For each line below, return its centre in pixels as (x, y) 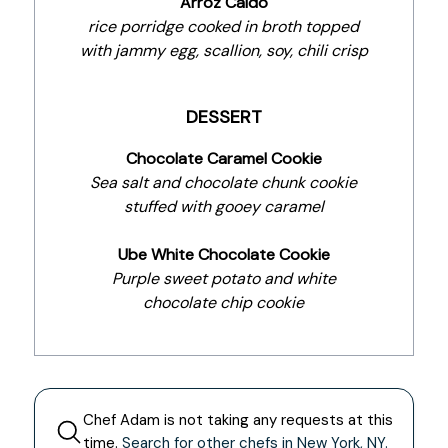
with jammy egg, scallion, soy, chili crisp (223, 50)
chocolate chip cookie (224, 302)
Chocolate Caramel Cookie (223, 158)
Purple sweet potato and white (223, 278)
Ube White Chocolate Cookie (223, 254)
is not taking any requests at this (276, 420)
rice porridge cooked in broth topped (224, 26)
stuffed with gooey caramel (223, 206)
